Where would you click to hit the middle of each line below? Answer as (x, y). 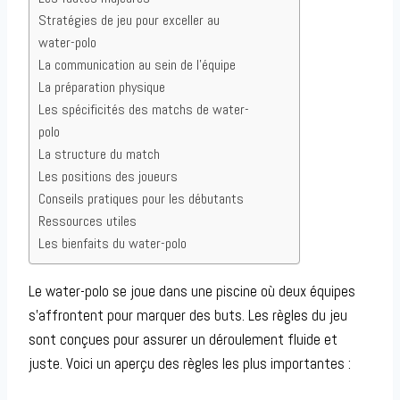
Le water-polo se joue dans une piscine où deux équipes (192, 292)
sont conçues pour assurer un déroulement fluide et (183, 340)
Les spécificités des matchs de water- (144, 110)
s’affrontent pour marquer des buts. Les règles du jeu (188, 316)
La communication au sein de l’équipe (137, 65)
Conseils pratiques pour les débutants (141, 199)
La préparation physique (102, 87)
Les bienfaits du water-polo (112, 244)
